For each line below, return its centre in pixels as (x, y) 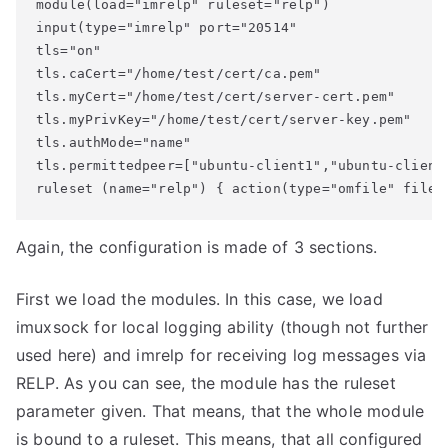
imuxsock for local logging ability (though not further (222, 327)
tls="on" (73, 50)
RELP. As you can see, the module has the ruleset (206, 383)
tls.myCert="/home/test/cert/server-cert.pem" (220, 96)
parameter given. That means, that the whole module (220, 411)
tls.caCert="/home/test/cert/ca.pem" (183, 73)
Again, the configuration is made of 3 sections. (197, 247)
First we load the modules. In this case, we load (199, 299)
